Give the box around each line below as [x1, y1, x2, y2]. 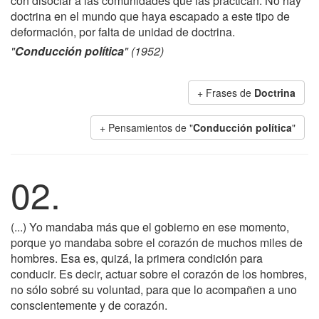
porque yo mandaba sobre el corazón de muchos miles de [11, 234, 303, 251]
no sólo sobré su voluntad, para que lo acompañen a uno [11, 281, 297, 298]
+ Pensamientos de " [100, 120, 193, 135]
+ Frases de [197, 85, 254, 100]
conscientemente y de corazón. [11, 297, 167, 313]
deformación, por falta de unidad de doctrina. [11, 23, 235, 40]
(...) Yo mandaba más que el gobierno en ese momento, [11, 219, 289, 235]
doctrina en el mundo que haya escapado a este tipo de [11, 8, 290, 24]
